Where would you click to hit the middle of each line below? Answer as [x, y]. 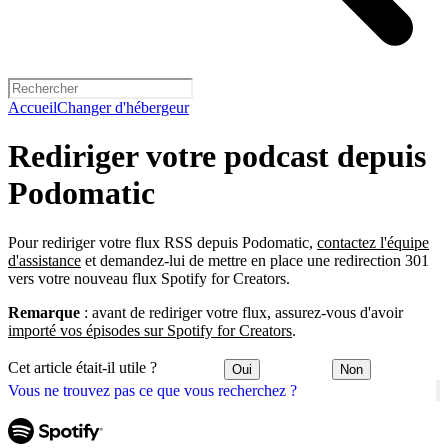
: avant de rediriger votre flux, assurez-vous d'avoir [241, 312]
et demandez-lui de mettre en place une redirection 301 [255, 260]
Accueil [32, 107]
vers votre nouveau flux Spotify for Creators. [149, 278]
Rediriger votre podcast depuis [217, 156]
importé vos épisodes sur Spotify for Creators [150, 330]
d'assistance [44, 260]
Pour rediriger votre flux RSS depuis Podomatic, [162, 242]
